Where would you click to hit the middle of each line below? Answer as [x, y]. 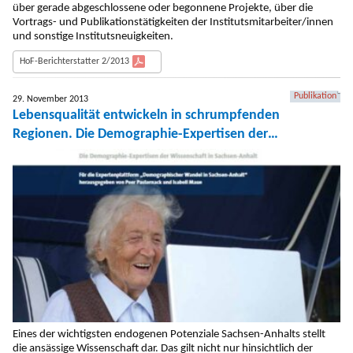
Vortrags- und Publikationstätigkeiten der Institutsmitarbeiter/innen [173, 22]
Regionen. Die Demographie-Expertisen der [140, 134]
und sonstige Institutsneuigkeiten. [93, 36]
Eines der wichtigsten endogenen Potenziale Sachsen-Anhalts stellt [169, 335]
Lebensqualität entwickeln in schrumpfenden [146, 115]
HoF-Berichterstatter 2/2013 [74, 61]
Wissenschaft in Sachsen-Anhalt [106, 153]
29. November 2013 [50, 99]
